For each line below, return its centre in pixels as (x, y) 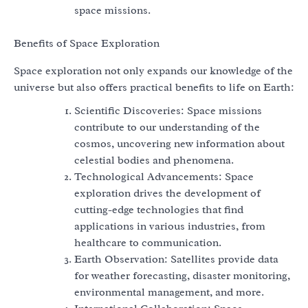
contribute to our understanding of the (167, 127)
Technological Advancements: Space (164, 176)
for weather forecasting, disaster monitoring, (182, 275)
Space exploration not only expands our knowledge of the (153, 70)
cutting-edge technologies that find (159, 209)
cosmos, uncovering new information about (179, 143)
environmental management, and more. (169, 292)
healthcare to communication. (148, 242)
